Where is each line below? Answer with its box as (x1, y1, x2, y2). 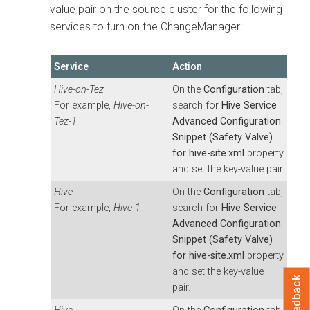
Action (172, 60, 202, 73)
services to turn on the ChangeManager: (50, 19, 242, 33)
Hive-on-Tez (54, 83, 104, 95)
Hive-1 (113, 201, 140, 214)
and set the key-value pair (172, 163, 283, 175)
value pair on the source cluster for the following (50, 2, 282, 16)
